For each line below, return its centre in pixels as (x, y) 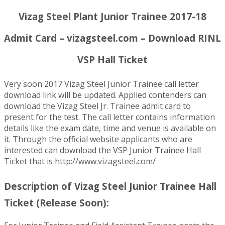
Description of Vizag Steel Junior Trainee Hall (110, 186)
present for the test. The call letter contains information (109, 117)
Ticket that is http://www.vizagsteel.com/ (80, 161)
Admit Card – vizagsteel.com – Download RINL (113, 38)
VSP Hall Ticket (113, 59)
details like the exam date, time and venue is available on (110, 128)
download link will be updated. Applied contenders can (105, 95)
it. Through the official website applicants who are (98, 139)
